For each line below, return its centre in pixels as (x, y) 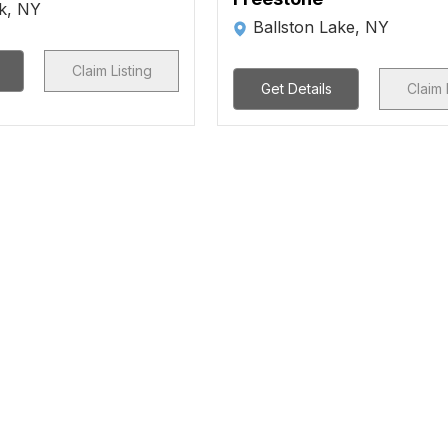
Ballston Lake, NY (321, 27)
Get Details (296, 88)
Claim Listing (111, 70)
